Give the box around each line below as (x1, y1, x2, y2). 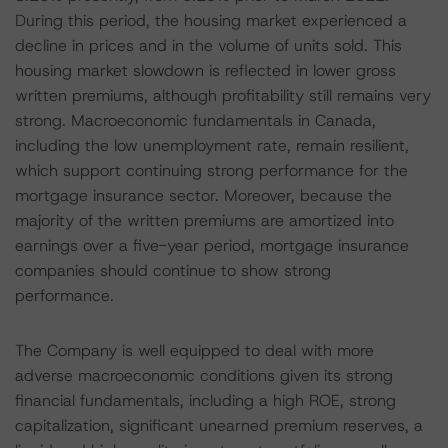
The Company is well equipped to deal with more (15, 340, 374, 361)
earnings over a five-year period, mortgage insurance (15, 235, 409, 256)
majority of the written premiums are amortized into (15, 210, 394, 231)
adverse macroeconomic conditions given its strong (15, 365, 393, 386)
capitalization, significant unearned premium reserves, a (15, 415, 423, 436)
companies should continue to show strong (15, 260, 331, 281)
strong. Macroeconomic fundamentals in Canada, (15, 110, 376, 131)
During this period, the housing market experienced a (15, 10, 407, 31)
